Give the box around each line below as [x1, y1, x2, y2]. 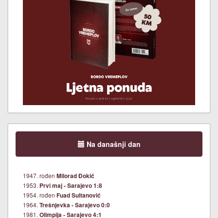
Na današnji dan [84, 139, 141, 149]
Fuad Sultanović [56, 191, 101, 200]
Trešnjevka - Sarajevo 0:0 [39, 200, 110, 209]
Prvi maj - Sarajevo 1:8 [39, 181, 102, 190]
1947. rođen [23, 171, 56, 180]
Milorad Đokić [56, 171, 94, 180]
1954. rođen [23, 190, 56, 199]
